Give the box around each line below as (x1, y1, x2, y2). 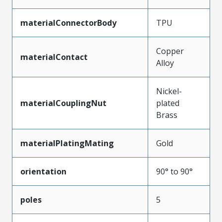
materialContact (20, 51, 88, 62)
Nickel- (156, 85, 182, 97)
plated (156, 97, 179, 109)
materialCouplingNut (20, 97, 107, 109)
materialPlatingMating (20, 137, 114, 149)
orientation (20, 166, 66, 177)
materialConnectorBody (20, 17, 116, 28)
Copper (156, 45, 184, 56)
